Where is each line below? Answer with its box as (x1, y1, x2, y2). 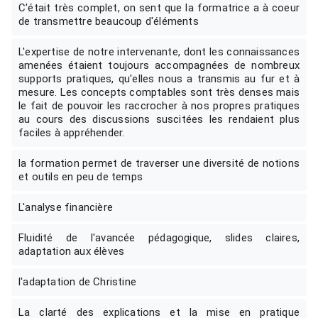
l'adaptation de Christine (18, 275, 136, 288)
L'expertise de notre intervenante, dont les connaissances (18, 45, 300, 58)
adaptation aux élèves (18, 245, 125, 258)
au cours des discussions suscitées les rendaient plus (18, 113, 300, 126)
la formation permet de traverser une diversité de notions (18, 157, 300, 170)
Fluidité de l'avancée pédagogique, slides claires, (18, 231, 300, 244)
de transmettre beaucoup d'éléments (18, 15, 199, 28)
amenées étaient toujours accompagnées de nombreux (18, 59, 300, 72)
